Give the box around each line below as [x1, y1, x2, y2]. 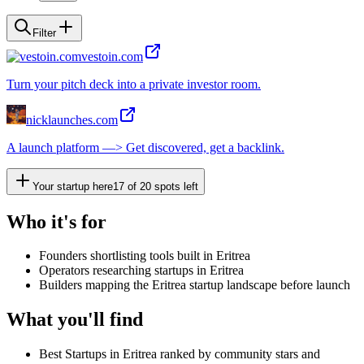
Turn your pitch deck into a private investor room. [6, 76, 261, 91]
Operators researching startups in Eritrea [39, 263, 244, 278]
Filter [32, 26, 56, 39]
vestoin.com [81, 49, 143, 63]
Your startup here [32, 180, 113, 193]
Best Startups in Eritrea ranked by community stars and [39, 347, 320, 362]
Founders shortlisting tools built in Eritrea [39, 249, 250, 263]
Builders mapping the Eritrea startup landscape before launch [39, 278, 350, 292]
